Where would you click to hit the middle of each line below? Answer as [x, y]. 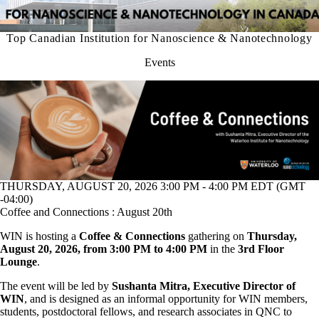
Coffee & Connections [132, 236]
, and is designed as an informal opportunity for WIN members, [166, 298]
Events [159, 62]
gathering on [216, 236]
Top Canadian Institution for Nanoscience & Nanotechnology [159, 38]
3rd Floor [261, 249]
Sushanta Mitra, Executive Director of [204, 286]
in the [223, 249]
